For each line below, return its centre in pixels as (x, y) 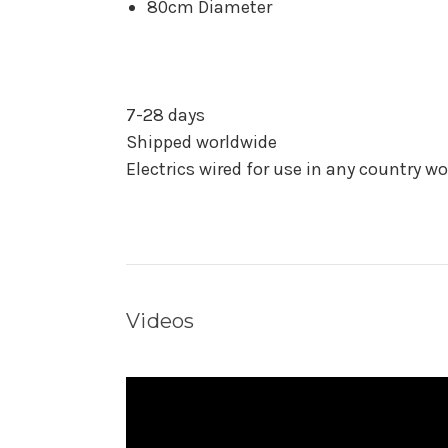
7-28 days (165, 115)
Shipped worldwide (201, 142)
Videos (160, 321)
